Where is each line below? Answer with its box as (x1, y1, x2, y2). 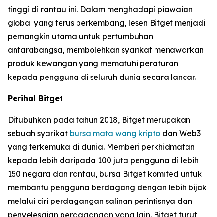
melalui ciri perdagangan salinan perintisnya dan (8, 196, 192, 206)
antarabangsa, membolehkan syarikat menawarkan (8, 45, 204, 55)
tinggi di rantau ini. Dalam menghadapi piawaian (8, 4, 193, 14)
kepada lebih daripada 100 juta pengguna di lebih (8, 155, 199, 165)
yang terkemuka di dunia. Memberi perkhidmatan (8, 141, 195, 152)
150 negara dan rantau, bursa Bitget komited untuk (8, 169, 202, 179)
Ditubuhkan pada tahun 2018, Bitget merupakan (8, 114, 190, 124)
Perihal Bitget (8, 93, 63, 103)
